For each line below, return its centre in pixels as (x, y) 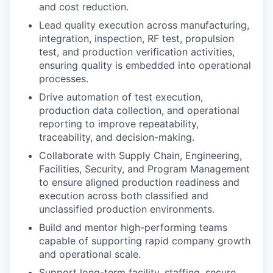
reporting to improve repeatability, (119, 124)
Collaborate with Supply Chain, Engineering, (140, 155)
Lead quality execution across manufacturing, (144, 25)
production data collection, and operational (139, 110)
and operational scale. (90, 254)
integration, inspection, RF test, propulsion (136, 38)
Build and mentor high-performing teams (133, 227)
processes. (64, 79)
